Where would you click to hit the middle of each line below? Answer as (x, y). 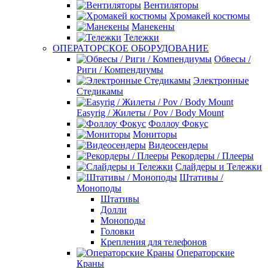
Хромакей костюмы (210, 16)
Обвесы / (232, 59)
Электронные (221, 80)
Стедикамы (100, 91)
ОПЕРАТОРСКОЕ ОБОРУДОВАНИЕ (131, 48)
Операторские (205, 253)
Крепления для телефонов (154, 242)
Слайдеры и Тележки (219, 167)
